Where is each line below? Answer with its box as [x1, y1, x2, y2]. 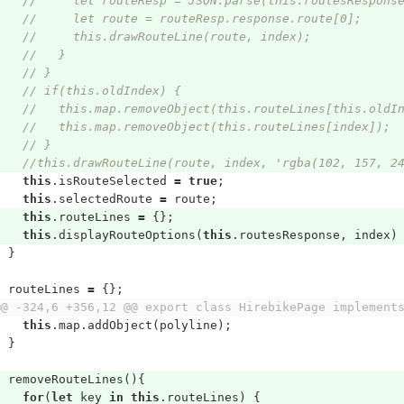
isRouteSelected [58, 174, 167, 188]
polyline [159, 318, 217, 332]
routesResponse [238, 228, 340, 242]
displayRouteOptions [58, 228, 196, 242]
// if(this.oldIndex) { [22, 84, 181, 97]
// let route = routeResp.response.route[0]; [22, 12, 362, 25]
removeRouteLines [7, 372, 124, 386]
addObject [87, 318, 152, 332]
